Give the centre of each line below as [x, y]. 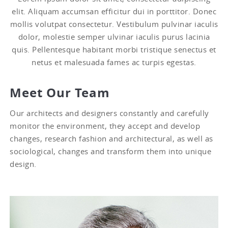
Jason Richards [114, 195]
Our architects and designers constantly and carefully [109, 113]
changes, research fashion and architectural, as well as [111, 138]
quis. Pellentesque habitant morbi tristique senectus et [114, 49]
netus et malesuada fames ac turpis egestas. [114, 62]
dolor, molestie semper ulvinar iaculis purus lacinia [114, 36]
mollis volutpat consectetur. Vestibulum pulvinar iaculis [114, 24]
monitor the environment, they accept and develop [105, 125]
